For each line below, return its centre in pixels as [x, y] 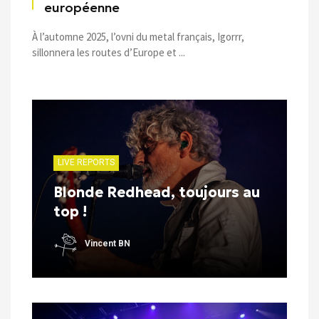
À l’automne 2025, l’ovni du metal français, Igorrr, [138, 37]
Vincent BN [108, 244]
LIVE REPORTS [86, 162]
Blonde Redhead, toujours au [157, 192]
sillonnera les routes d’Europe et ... [109, 52]
